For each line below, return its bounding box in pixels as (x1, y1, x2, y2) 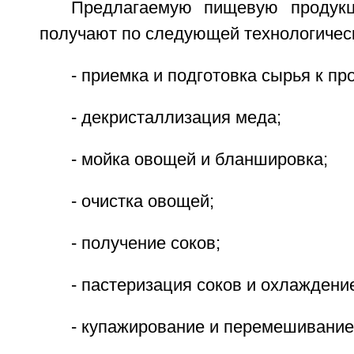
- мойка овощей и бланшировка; (70, 150, 328, 169)
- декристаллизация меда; (70, 108, 281, 127)
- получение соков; (70, 234, 220, 253)
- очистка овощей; (70, 192, 214, 211)
